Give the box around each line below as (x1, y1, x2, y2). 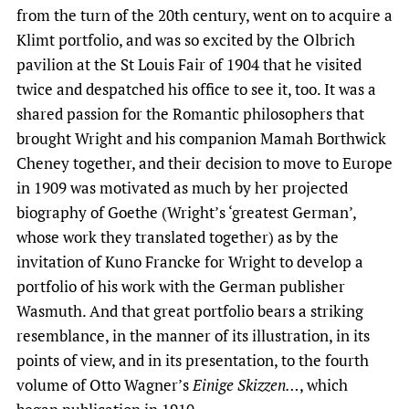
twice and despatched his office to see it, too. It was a (16, 79, 376, 100)
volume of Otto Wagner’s (16, 374, 193, 396)
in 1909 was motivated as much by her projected (16, 177, 348, 199)
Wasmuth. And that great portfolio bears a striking (16, 300, 363, 322)
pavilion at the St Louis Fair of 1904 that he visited (16, 54, 362, 76)
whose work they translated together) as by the (16, 226, 339, 248)
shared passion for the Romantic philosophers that (16, 103, 364, 125)
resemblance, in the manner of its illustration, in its (16, 325, 370, 347)
